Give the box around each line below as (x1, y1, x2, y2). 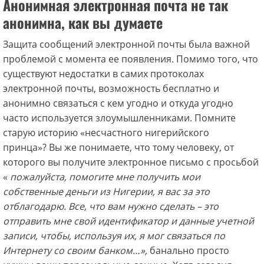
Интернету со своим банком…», (3, 244, 147, 257)
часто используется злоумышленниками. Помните (3, 111, 236, 124)
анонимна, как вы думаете (3, 12, 163, 33)
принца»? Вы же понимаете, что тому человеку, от (3, 141, 234, 154)
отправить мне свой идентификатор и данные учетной (3, 214, 254, 227)
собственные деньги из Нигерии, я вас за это (3, 185, 210, 198)
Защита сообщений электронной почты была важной (3, 38, 250, 51)
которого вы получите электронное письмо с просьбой (3, 156, 259, 169)
